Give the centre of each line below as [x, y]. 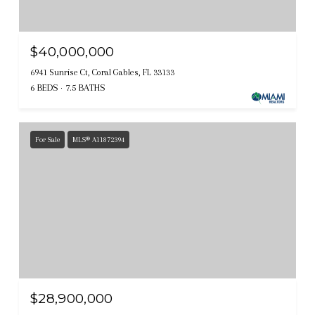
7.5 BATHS [85, 88]
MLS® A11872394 [98, 140]
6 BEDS [44, 88]
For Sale [47, 140]
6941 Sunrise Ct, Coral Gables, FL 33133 [102, 73]
